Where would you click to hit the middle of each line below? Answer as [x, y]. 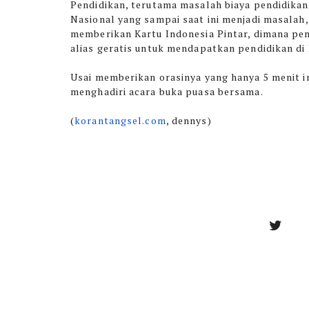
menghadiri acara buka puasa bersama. [167, 91]
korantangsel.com [120, 120]
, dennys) [190, 120]
